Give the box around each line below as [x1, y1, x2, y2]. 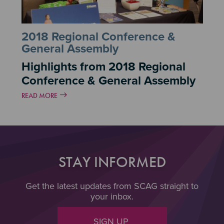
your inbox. [90, 190, 133, 202]
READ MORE [21, 90, 57, 100]
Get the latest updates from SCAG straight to [25, 180, 198, 191]
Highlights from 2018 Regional [21, 59, 185, 74]
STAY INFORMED [58, 152, 166, 171]
